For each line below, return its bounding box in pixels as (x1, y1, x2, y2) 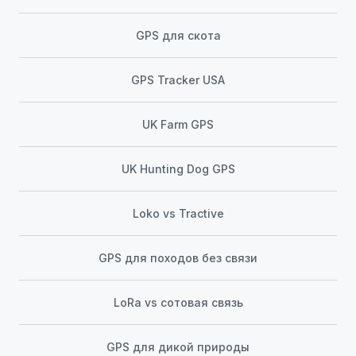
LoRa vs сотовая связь (113, 296, 243, 310)
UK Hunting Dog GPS (121, 162, 235, 176)
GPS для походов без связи (99, 251, 257, 265)
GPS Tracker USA (131, 73, 225, 87)
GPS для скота (135, 29, 221, 43)
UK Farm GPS (142, 118, 214, 132)
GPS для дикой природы (106, 340, 250, 354)
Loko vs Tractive (132, 207, 224, 221)
